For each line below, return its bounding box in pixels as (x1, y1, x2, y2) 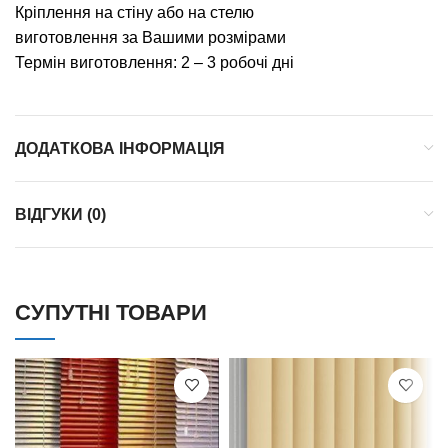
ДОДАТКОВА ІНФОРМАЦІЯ (15, 139, 225, 157)
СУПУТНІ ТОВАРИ (15, 299, 207, 325)
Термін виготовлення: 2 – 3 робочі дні (15, 53, 294, 71)
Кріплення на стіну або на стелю (15, 3, 254, 21)
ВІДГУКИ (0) (15, 205, 106, 223)
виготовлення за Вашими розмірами (15, 28, 286, 46)
